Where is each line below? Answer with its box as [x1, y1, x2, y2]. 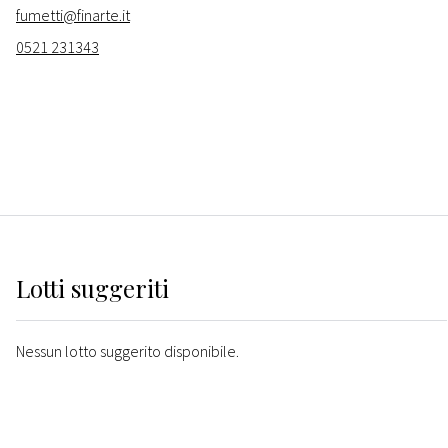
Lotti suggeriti [16, 272, 169, 305]
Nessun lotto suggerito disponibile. [16, 341, 239, 362]
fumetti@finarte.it [16, 5, 130, 26]
